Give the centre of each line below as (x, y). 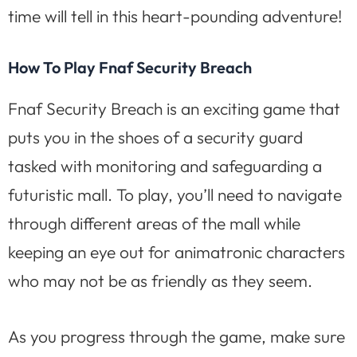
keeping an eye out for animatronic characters (177, 251)
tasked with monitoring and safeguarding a (165, 165)
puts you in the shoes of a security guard (155, 137)
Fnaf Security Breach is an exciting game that (174, 108)
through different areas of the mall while (154, 223)
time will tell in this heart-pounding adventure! (175, 16)
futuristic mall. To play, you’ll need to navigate (175, 194)
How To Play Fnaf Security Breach (130, 67)
